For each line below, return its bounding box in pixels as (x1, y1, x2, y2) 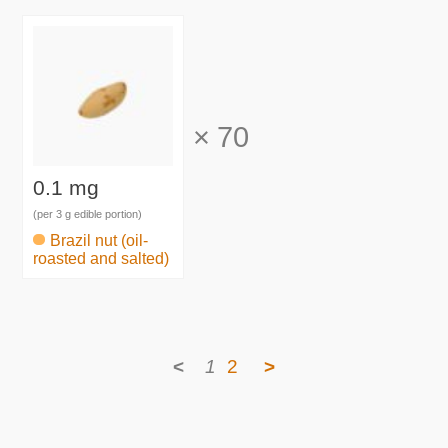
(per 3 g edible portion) (33, 207, 143, 220)
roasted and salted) (33, 249, 170, 267)
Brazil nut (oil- (50, 231, 149, 249)
